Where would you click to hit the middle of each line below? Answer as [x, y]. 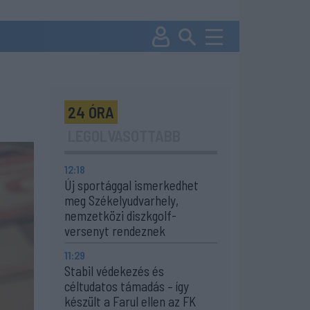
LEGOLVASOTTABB [124, 136]
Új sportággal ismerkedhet [131, 185]
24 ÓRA [91, 112]
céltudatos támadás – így [127, 286]
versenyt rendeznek [115, 231]
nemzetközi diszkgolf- [120, 216]
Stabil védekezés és [114, 271]
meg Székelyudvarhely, [121, 200]
